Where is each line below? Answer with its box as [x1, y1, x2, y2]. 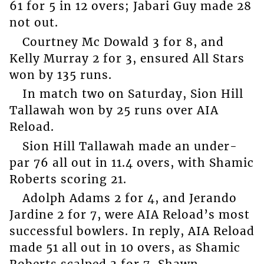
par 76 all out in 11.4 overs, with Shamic [9, 155, 254, 170]
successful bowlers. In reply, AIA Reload [9, 224, 255, 239]
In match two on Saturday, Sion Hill [22, 87, 243, 101]
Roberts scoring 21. [9, 171, 127, 186]
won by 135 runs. [9, 67, 112, 82]
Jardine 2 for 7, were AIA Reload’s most [9, 207, 250, 222]
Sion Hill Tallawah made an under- [22, 138, 237, 153]
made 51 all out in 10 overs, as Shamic [9, 240, 240, 255]
